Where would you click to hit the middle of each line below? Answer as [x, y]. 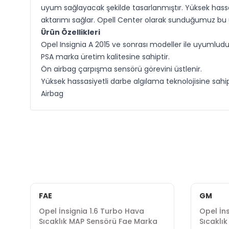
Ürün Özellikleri [70, 32]
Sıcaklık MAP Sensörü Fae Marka [98, 221]
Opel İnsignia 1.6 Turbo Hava [91, 211]
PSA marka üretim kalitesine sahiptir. [105, 57]
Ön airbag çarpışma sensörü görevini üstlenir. [121, 69]
